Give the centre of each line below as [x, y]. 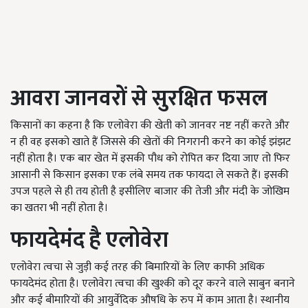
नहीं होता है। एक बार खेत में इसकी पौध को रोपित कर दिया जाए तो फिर [150, 158]
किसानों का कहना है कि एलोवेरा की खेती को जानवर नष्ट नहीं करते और [150, 125]
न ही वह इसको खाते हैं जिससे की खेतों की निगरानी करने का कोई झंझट [151, 142]
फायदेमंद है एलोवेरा [89, 240]
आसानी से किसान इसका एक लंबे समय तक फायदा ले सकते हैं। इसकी [150, 175]
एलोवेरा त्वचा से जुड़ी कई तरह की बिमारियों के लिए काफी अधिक [137, 267]
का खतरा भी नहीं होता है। [59, 208]
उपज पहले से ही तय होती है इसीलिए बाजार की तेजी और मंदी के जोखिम [150, 191]
